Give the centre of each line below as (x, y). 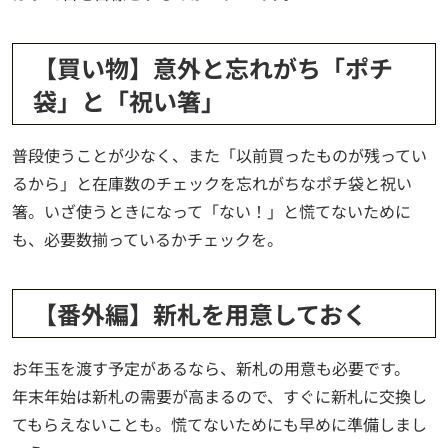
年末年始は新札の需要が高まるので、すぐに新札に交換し (219, 396)
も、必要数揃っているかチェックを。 (147, 239)
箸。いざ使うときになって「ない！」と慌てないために (211, 211)
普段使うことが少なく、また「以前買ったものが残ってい (219, 155)
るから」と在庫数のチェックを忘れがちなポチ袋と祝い (212, 183)
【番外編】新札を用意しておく (200, 314)
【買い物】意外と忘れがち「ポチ (213, 68)
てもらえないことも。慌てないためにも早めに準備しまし (219, 424)
